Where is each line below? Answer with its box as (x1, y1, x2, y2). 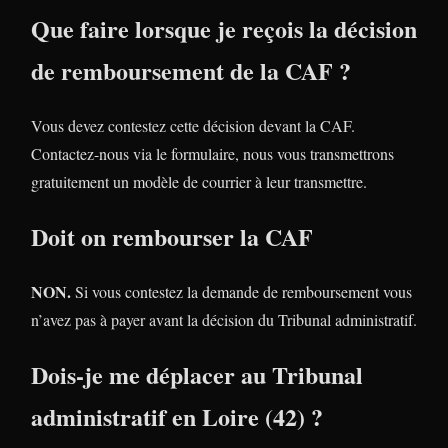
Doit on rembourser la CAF (31, 219, 313, 254)
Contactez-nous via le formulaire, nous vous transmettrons (31, 143, 394, 165)
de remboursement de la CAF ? (31, 53, 351, 89)
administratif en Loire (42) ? (31, 398, 323, 434)
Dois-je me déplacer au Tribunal (31, 356, 363, 392)
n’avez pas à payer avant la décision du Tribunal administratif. (31, 308, 417, 330)
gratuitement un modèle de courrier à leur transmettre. (31, 171, 367, 193)
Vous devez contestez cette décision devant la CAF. (31, 115, 355, 137)
